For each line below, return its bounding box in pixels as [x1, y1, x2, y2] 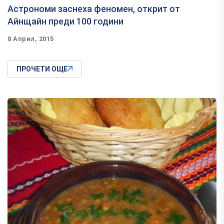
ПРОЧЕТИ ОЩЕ [16, 65, 67, 73]
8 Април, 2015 [7, 35, 54, 43]
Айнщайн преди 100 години [7, 16, 123, 27]
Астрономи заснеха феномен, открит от [7, 3, 180, 14]
